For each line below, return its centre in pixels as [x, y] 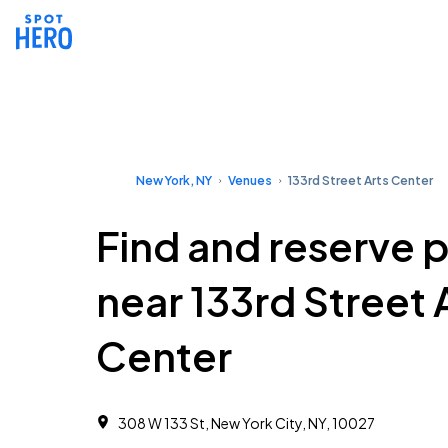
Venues [250, 180]
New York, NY [174, 180]
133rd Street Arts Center [360, 180]
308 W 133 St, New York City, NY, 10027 [246, 423]
